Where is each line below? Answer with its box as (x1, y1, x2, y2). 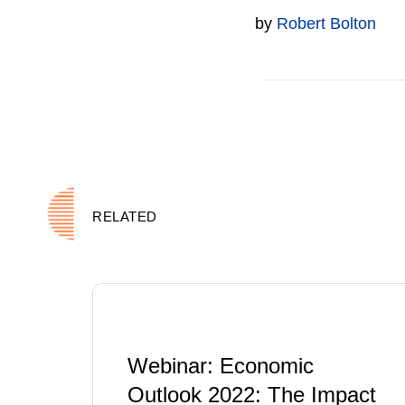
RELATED (92, 209, 157, 224)
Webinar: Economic (127, 353, 314, 378)
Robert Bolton (277, 14, 376, 33)
